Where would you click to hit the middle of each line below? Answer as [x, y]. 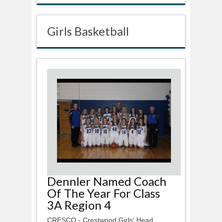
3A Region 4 [79, 205]
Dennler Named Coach [107, 181]
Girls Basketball [88, 31]
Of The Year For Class [104, 193]
